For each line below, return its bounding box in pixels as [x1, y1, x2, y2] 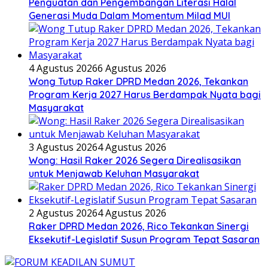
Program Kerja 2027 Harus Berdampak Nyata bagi [29, 89, 261, 100]
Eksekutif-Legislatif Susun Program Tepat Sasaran [29, 233, 260, 245]
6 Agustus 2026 [98, 62, 166, 75]
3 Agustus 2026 [29, 141, 98, 154]
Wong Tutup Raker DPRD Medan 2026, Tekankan [29, 75, 248, 87]
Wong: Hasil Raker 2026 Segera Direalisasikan [29, 154, 241, 166]
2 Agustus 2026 [29, 206, 98, 220]
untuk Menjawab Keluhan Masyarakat [29, 167, 199, 179]
